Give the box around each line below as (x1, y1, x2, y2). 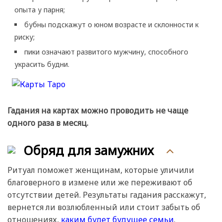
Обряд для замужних (24, 141, 154, 159)
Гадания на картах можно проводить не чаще (7, 105, 188, 116)
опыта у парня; (14, 4, 65, 14)
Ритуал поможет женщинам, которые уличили (7, 164, 194, 175)
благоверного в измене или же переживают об (7, 176, 192, 188)
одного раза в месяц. (7, 117, 88, 128)
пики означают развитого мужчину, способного (24, 47, 188, 56)
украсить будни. (14, 59, 69, 69)
